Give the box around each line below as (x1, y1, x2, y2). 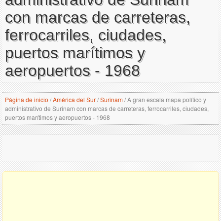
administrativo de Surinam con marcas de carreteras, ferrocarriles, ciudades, (5, 104, 209, 112)
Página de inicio (5, 95, 48, 104)
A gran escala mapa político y (126, 95, 206, 104)
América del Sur (53, 95, 96, 104)
